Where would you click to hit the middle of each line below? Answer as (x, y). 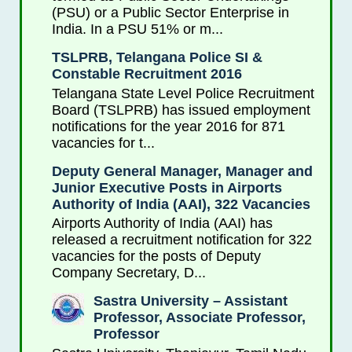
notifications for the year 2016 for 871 (168, 126)
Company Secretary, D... (128, 273)
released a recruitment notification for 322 (181, 240)
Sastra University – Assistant (190, 301)
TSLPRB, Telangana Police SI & (157, 58)
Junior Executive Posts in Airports (167, 187)
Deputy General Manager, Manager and (182, 171)
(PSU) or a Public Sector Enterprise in (170, 13)
